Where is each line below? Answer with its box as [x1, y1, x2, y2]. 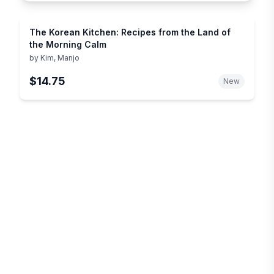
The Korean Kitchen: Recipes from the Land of [29, 26, 231, 37]
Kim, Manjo [40, 53, 80, 62]
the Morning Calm [29, 39, 106, 50]
